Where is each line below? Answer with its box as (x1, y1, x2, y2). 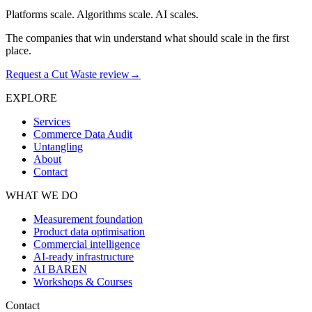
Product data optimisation (33, 225, 145, 237)
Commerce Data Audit (33, 127, 132, 140)
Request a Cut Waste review (6, 68, 130, 80)
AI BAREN (33, 263, 87, 275)
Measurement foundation (33, 212, 143, 225)
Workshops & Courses (33, 275, 132, 288)
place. (6, 44, 31, 56)
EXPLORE (6, 91, 57, 104)
